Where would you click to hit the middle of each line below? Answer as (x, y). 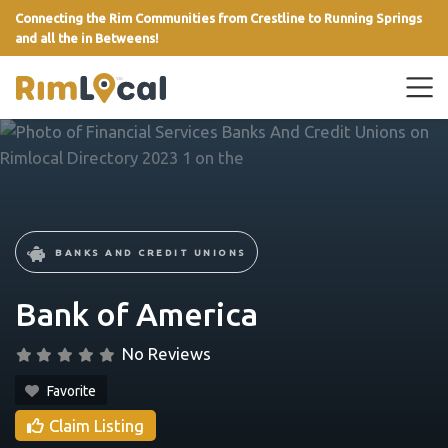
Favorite (72, 391)
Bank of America (136, 314)
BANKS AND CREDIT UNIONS (151, 253)
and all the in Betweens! (87, 38)
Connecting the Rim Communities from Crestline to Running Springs (218, 18)
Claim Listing (96, 426)
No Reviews (167, 354)
